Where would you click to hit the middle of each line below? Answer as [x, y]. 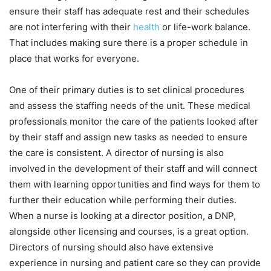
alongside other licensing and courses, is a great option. [129, 231]
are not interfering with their [71, 27]
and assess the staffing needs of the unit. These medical [130, 105]
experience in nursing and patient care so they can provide [135, 263]
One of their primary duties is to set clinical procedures [127, 90]
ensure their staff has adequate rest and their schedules [129, 11]
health [146, 27]
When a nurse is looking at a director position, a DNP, [122, 215]
